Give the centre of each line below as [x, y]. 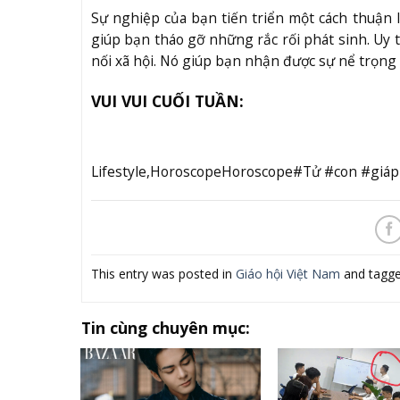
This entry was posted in [163, 274]
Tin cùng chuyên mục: [165, 328]
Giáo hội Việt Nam [287, 274]
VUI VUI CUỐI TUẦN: [167, 101]
